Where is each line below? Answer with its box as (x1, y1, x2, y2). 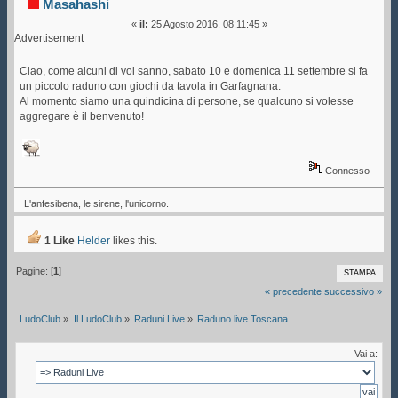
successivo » (323, 286, 382, 298)
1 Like (41, 235, 75, 248)
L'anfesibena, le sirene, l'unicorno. (23, 198, 169, 210)
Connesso (322, 165, 370, 176)
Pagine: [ (16, 266, 54, 277)
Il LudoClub (73, 314, 122, 325)
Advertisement (14, 31, 84, 44)
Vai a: (354, 348, 378, 360)
